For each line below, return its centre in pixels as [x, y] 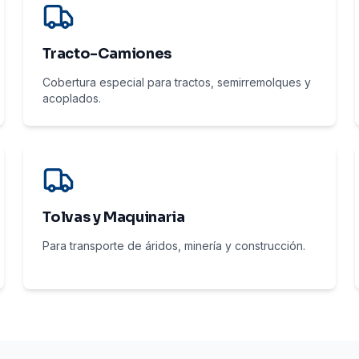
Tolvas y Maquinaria [114, 217]
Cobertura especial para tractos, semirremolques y [177, 82]
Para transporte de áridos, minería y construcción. [174, 246]
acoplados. [72, 98]
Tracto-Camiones [107, 54]
